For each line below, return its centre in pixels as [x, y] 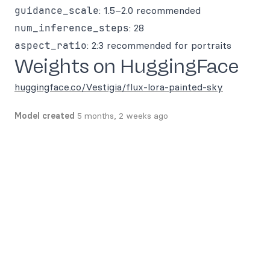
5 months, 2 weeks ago [123, 116]
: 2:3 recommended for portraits [159, 45]
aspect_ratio [51, 46]
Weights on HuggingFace [127, 66]
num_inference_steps [72, 28]
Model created [45, 116]
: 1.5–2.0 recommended [150, 10]
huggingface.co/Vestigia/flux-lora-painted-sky [119, 87]
